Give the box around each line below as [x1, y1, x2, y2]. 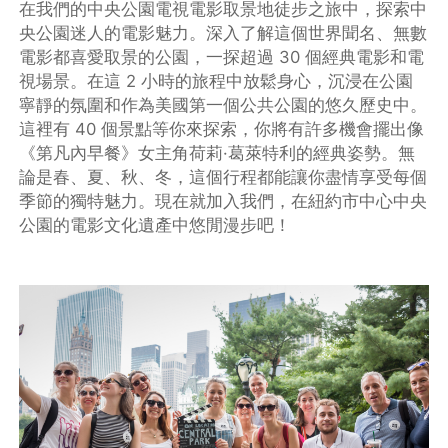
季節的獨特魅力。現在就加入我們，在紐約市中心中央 [19, 190, 428, 211]
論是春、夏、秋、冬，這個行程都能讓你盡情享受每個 [19, 166, 428, 187]
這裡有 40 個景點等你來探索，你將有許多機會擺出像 [19, 118, 425, 139]
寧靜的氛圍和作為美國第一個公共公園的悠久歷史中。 [19, 94, 428, 115]
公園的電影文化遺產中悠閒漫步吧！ [19, 214, 292, 235]
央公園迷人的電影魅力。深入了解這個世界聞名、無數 [19, 22, 428, 43]
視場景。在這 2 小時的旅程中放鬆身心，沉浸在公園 [19, 70, 414, 91]
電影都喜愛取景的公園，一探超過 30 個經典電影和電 [19, 46, 425, 67]
